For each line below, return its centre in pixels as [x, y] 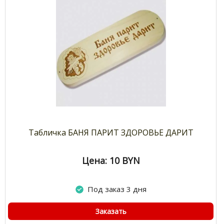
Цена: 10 [100, 161]
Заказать [111, 211]
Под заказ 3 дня [117, 189]
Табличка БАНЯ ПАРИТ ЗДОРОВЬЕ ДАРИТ [111, 133]
